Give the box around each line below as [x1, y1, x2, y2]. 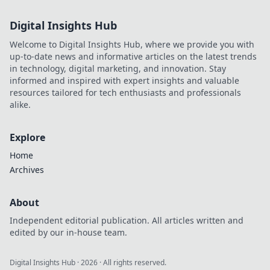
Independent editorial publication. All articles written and [10, 214, 243, 226]
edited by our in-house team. [10, 226, 127, 238]
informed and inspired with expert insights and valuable [10, 74, 239, 86]
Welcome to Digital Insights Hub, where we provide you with [10, 38, 254, 50]
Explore [10, 130, 45, 144]
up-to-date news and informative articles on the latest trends [10, 50, 257, 62]
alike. [10, 98, 31, 110]
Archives [10, 163, 44, 175]
